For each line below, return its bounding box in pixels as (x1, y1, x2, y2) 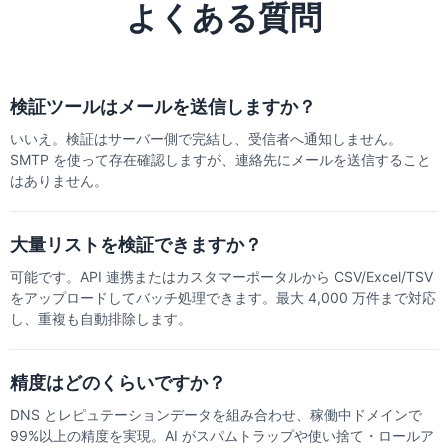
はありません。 (10, 172, 108, 190)
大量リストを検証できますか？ (10, 234, 262, 256)
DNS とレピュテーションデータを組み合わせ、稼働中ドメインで (10, 406, 422, 424)
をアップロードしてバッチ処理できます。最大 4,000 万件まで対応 (10, 289, 436, 307)
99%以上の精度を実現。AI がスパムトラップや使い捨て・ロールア (10, 427, 434, 445)
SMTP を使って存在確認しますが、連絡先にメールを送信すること (10, 151, 431, 169)
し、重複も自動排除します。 (10, 310, 192, 328)
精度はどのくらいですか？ (10, 372, 226, 394)
